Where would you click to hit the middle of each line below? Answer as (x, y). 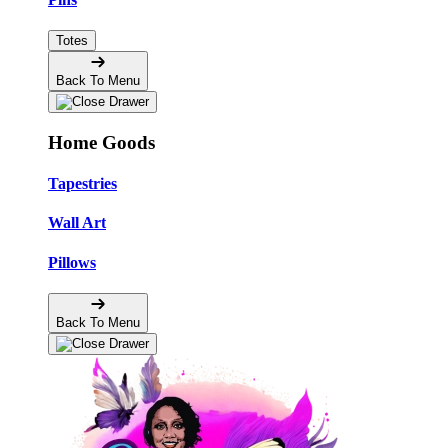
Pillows (72, 262)
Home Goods (101, 142)
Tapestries (82, 184)
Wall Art (77, 223)
